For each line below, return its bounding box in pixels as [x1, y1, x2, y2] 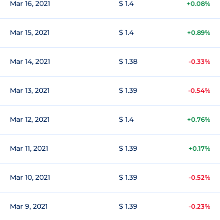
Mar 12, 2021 [10, 115, 50, 124]
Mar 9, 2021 [10, 202, 48, 211]
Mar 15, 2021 [10, 28, 50, 37]
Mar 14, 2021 [10, 57, 50, 66]
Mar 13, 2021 [10, 86, 50, 95]
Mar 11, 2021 [10, 144, 48, 153]
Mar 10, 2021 [10, 173, 50, 182]
